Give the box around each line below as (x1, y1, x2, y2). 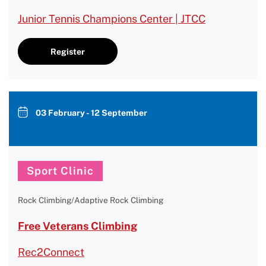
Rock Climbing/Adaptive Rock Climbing (18, 195, 163, 205)
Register (50, 46, 85, 56)
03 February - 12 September (36, 108, 147, 118)
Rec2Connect (18, 246, 84, 258)
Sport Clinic (27, 164, 94, 177)
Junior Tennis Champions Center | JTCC (18, 12, 205, 25)
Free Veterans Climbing (18, 220, 137, 232)
